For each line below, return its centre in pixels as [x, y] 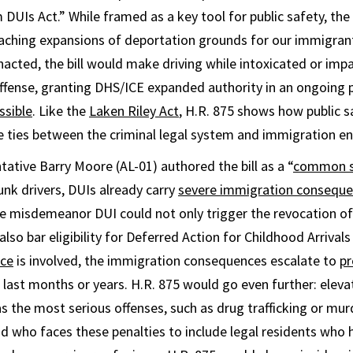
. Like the [61, 111]
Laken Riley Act [134, 111]
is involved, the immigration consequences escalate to [176, 260]
